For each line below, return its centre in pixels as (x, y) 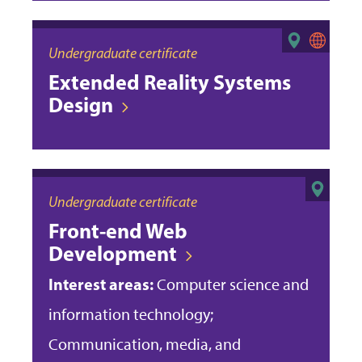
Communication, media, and (145, 344)
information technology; (131, 314)
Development (113, 253)
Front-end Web (118, 230)
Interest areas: (101, 284)
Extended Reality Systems (170, 82)
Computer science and (231, 284)
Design (81, 104)
